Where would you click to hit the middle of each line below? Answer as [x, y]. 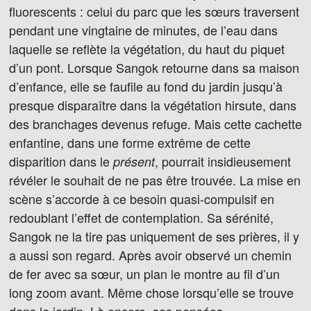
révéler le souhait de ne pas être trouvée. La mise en [155, 180]
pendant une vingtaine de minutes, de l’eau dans [143, 30]
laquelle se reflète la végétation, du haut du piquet [147, 49]
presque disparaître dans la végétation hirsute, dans [153, 105]
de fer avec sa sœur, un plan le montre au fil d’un [144, 274]
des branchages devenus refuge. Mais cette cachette [155, 124]
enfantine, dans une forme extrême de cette [130, 142]
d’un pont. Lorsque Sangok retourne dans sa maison [154, 67]
